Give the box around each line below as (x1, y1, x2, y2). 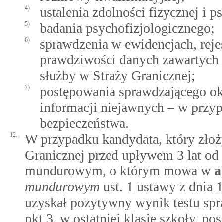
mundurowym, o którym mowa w (25, 163, 214, 178)
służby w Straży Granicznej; (40, 68, 195, 83)
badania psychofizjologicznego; (40, 20, 215, 36)
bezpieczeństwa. (40, 115, 129, 131)
